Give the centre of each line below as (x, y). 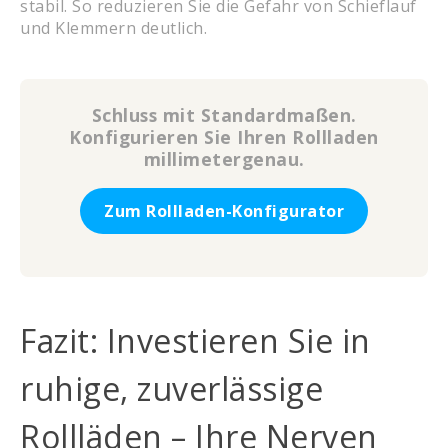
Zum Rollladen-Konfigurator (224, 211)
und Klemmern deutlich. (113, 28)
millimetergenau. (224, 159)
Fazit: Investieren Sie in (195, 341)
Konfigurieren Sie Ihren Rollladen (224, 137)
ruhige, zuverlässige (171, 389)
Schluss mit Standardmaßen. (224, 115)
